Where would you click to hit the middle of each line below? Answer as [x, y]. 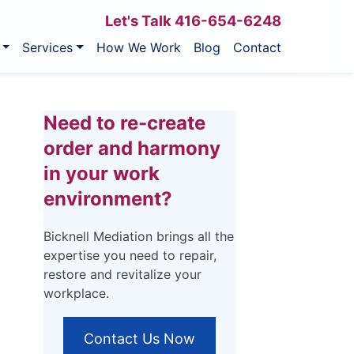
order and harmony [132, 149]
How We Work [139, 47]
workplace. [76, 294]
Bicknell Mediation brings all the [139, 237]
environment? [108, 199]
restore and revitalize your [122, 275]
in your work [102, 174]
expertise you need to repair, [130, 256]
